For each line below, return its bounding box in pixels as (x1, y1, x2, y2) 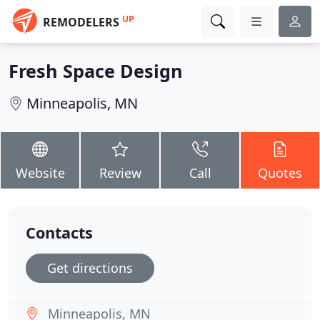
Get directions (47, 259, 133, 276)
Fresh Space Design (9, 59, 183, 83)
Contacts (26, 222, 93, 243)
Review (99, 164, 141, 181)
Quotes (258, 164, 302, 181)
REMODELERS (43, 14, 119, 30)
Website (15, 164, 65, 181)
